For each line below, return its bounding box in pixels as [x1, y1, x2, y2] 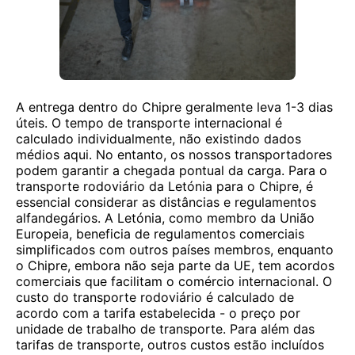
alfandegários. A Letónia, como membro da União [16, 210, 315, 226]
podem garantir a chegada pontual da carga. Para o [16, 162, 327, 178]
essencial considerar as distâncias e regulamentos [16, 194, 316, 210]
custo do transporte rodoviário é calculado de [16, 289, 294, 305]
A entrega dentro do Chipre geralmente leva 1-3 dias [16, 99, 333, 115]
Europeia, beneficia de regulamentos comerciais [16, 226, 304, 242]
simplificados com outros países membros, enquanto [16, 242, 334, 258]
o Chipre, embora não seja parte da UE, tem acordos [16, 258, 334, 273]
